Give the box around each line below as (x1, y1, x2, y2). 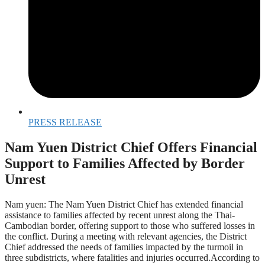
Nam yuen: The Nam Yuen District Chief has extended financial (5, 199, 243, 210)
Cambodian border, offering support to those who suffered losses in (5, 221, 255, 231)
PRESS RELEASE (28, 117, 102, 128)
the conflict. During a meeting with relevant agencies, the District (5, 231, 247, 242)
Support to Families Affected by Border (5, 156, 245, 172)
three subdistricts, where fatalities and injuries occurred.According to (5, 253, 260, 263)
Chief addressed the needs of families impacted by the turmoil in (5, 242, 243, 253)
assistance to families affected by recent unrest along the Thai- (5, 210, 235, 221)
